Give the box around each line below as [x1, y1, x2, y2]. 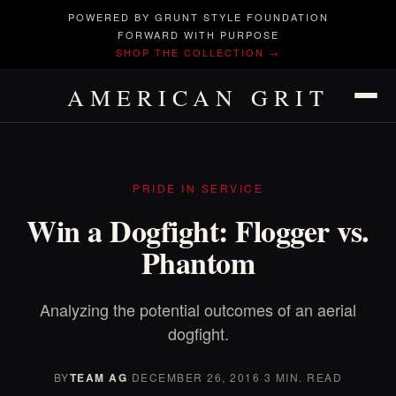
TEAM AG [69, 369, 128, 385]
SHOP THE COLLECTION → [116, 45, 280, 59]
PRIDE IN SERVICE [133, 180, 263, 195]
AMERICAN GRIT [66, 82, 330, 112]
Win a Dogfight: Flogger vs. [27, 209, 369, 253]
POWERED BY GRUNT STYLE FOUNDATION [67, 10, 329, 24]
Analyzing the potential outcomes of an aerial [40, 298, 356, 321]
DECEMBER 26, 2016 [131, 369, 261, 385]
